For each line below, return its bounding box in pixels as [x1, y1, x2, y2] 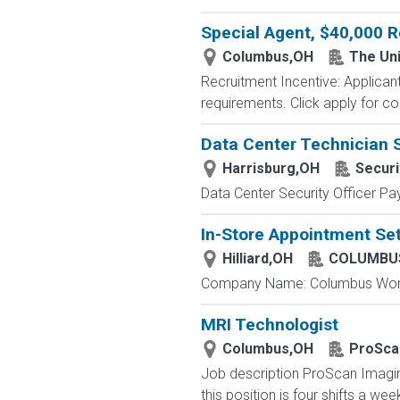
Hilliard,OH [221, 250, 293, 267]
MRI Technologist [200, 314, 338, 335]
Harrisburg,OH [221, 160, 320, 177]
